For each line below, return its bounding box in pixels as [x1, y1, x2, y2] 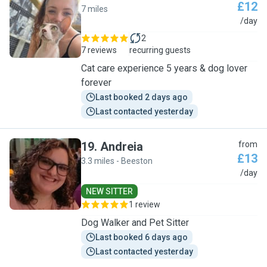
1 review [129, 200, 160, 209]
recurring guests [129, 45, 191, 55]
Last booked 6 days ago [95, 232, 188, 242]
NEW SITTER [86, 187, 133, 196]
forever [81, 77, 111, 88]
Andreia [100, 139, 143, 154]
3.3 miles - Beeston [81, 156, 153, 166]
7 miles [81, 4, 108, 14]
